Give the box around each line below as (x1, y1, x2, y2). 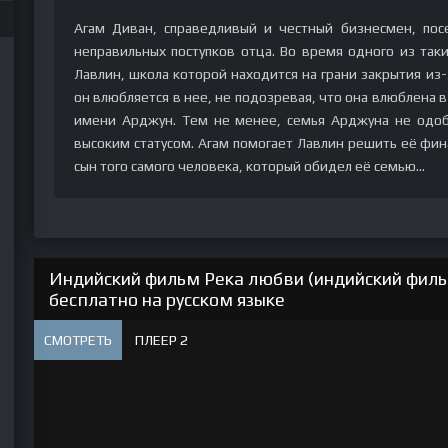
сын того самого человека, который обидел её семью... (74, 158, 425, 174)
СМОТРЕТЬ (44, 332, 112, 348)
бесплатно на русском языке (49, 289, 285, 310)
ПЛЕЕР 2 (135, 332, 188, 348)
